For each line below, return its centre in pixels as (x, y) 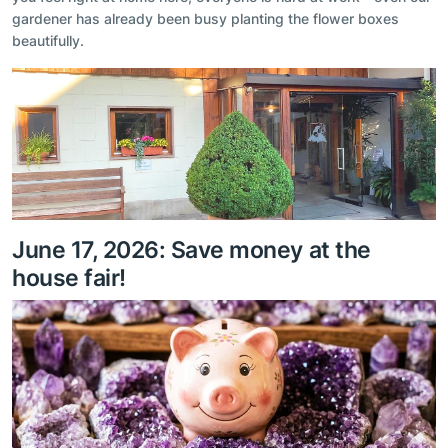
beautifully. (48, 41)
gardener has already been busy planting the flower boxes (205, 19)
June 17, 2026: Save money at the (191, 249)
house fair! (69, 277)
